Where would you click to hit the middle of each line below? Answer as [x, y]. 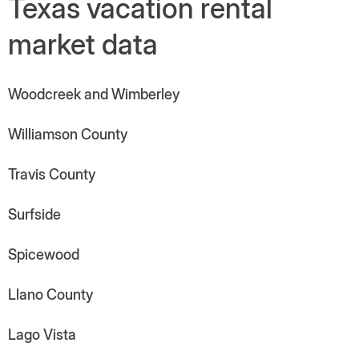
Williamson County [68, 134]
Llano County [50, 294]
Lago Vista [42, 334]
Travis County [52, 174]
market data [83, 44]
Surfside [34, 214]
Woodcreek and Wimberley [94, 94]
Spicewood [44, 254]
